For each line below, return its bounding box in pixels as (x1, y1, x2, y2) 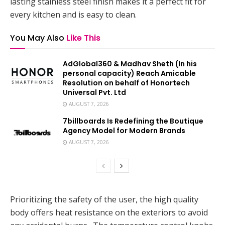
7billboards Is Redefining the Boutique (63, 116, 203, 126)
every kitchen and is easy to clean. (10, 9, 137, 20)
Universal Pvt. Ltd (63, 87, 126, 97)
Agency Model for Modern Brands (63, 125, 185, 136)
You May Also (10, 32, 64, 44)
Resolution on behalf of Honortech (63, 77, 190, 88)
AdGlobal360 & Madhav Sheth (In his (63, 58, 197, 69)
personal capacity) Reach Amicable (63, 68, 196, 78)
